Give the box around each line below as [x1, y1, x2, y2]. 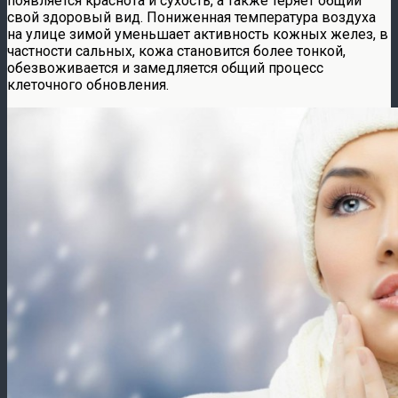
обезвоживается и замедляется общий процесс [7, 59, 323, 76]
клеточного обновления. [7, 76, 169, 93]
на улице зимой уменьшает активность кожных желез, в [7, 25, 388, 43]
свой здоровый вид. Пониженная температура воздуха [7, 8, 376, 26]
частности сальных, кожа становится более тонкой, [7, 42, 346, 60]
